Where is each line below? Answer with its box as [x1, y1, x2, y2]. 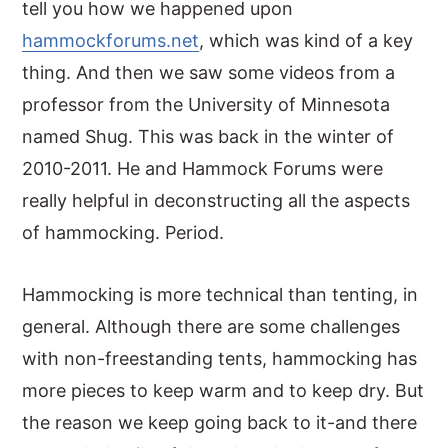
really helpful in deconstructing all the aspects [22, 190, 411, 211]
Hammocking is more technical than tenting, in [22, 284, 419, 305]
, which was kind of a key [199, 30, 414, 51]
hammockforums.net [22, 30, 200, 51]
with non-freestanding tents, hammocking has [22, 348, 418, 369]
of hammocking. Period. [22, 222, 225, 243]
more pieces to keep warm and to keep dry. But [22, 380, 425, 401]
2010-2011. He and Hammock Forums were [22, 158, 384, 179]
